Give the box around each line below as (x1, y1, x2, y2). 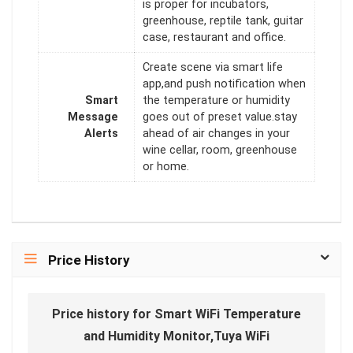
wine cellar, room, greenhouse (143, 143, 297, 158)
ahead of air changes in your (143, 127, 290, 141)
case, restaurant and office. (143, 31, 286, 45)
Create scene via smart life (143, 61, 283, 75)
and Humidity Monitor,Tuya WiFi (84, 328, 269, 344)
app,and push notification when (143, 77, 306, 91)
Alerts (84, 127, 118, 141)
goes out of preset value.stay (143, 110, 297, 124)
